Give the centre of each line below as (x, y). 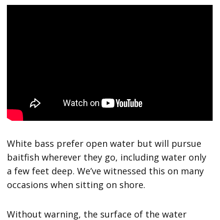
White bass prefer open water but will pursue (104, 143)
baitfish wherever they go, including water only (107, 157)
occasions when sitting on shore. (78, 184)
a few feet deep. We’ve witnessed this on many (106, 171)
